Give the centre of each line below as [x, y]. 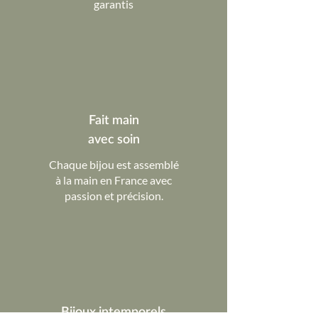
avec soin [114, 140]
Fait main [114, 121]
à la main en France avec [114, 180]
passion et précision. [114, 196]
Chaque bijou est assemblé [114, 165]
